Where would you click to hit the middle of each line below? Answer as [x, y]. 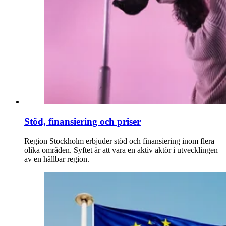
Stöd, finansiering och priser [82, 122]
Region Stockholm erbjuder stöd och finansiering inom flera [119, 141]
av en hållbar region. [58, 159]
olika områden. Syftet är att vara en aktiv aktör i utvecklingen [121, 150]
